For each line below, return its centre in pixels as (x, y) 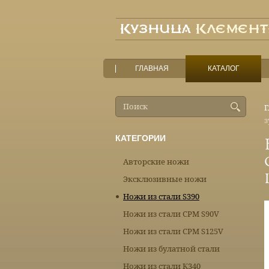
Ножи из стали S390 (161, 197)
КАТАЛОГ (223, 68)
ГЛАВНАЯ (152, 68)
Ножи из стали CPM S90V (171, 214)
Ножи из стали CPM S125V (173, 231)
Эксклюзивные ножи (165, 179)
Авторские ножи (156, 162)
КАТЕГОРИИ (141, 138)
